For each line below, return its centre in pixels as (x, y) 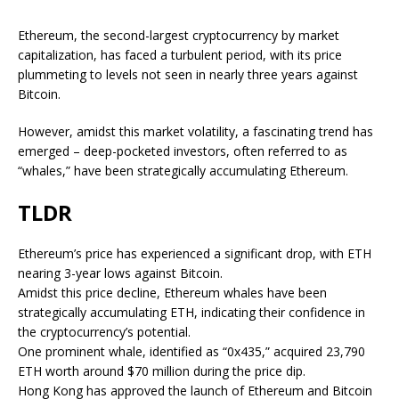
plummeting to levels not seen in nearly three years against (188, 74)
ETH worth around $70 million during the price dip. (162, 371)
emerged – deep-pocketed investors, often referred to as (183, 151)
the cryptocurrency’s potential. (104, 332)
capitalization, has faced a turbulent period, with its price (180, 55)
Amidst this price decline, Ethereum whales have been (172, 293)
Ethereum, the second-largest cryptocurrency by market (179, 35)
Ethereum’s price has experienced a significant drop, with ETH (195, 253)
